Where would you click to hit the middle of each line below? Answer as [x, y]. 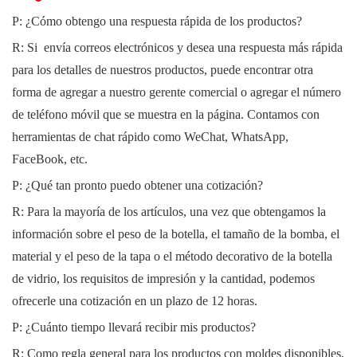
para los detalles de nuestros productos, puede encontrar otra [163, 70]
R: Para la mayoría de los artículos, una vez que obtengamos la [169, 212]
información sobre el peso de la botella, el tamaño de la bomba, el [176, 234]
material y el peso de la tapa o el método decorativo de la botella [172, 257]
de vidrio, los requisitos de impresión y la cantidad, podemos [163, 279]
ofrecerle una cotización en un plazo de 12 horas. [135, 301]
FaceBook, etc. [50, 159]
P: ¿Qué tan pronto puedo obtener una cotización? [137, 186]
